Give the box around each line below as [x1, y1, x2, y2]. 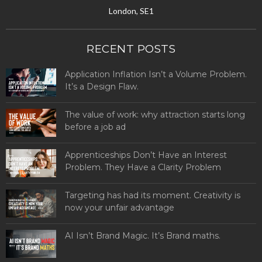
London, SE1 [108, 6, 154, 16]
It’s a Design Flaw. [64, 81, 139, 92]
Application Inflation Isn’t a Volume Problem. [64, 68, 247, 80]
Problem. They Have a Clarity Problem [64, 162, 221, 173]
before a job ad [64, 121, 126, 132]
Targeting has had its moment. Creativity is [64, 190, 240, 201]
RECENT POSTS [87, 42, 175, 56]
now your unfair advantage [64, 202, 174, 213]
